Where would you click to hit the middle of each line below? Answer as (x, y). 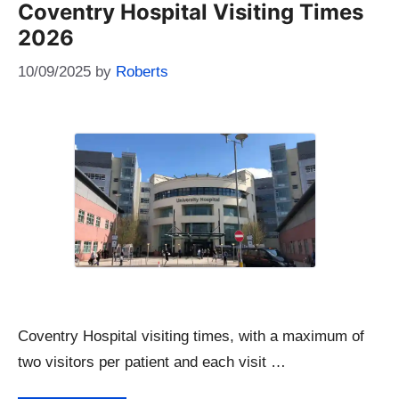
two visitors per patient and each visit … (152, 362)
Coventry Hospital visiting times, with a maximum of (191, 336)
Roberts (142, 71)
